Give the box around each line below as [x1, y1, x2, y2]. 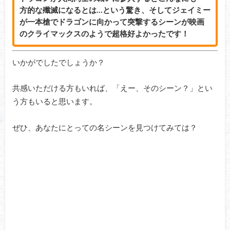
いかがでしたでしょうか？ [12, 57, 105, 67]
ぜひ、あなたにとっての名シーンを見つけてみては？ [12, 123, 197, 132]
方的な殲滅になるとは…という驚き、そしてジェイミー [19, 5, 210, 14]
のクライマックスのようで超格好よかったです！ [19, 28, 189, 38]
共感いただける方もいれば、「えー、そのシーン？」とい [12, 83, 213, 93]
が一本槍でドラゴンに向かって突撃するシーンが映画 [19, 16, 204, 26]
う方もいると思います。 [12, 97, 97, 106]
